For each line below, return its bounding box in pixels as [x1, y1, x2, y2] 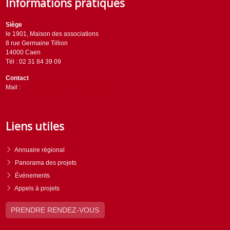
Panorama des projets [15, 159, 76, 166]
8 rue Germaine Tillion [5, 40, 68, 47]
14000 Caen [5, 49, 41, 56]
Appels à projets [14, 184, 60, 192]
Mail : [5, 84, 22, 91]
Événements [15, 171, 50, 179]
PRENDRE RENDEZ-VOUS [11, 205, 99, 214]
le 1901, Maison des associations [5, 30, 99, 38]
